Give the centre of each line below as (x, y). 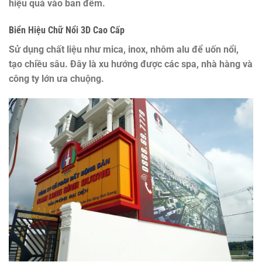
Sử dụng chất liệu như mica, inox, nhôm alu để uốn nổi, (124, 50)
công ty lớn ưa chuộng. (56, 79)
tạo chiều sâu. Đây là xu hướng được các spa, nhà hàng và (131, 64)
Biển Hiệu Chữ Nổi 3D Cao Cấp (67, 30)
